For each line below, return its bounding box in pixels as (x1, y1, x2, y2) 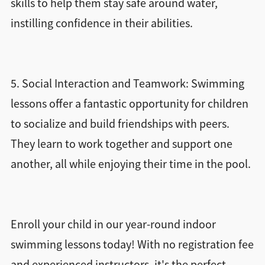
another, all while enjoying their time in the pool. (10, 156, 251, 172)
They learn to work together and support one (10, 136, 232, 151)
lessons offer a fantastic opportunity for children (10, 96, 248, 111)
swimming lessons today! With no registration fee (10, 237, 254, 252)
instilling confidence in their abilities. (10, 15, 193, 31)
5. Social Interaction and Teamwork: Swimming (10, 76, 244, 91)
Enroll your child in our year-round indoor (10, 216, 216, 232)
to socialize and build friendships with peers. (10, 116, 230, 131)
